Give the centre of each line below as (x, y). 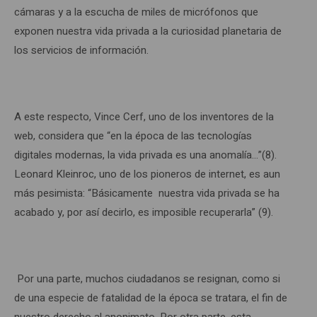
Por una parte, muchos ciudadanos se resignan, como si (147, 279)
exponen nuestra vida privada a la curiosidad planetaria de (148, 31)
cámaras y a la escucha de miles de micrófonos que (136, 12)
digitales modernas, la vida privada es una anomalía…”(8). (145, 155)
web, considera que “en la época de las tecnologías (133, 136)
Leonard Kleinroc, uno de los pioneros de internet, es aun (147, 174)
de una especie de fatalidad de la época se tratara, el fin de (151, 298)
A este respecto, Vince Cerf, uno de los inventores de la (144, 117)
